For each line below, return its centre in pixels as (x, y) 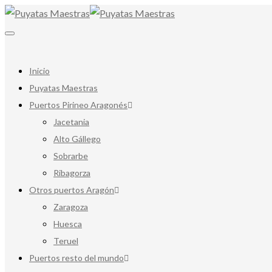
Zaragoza (71, 207)
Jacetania (71, 122)
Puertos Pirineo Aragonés (78, 105)
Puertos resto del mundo (76, 258)
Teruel (66, 241)
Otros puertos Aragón (72, 190)
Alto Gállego (77, 139)
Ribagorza (72, 173)
